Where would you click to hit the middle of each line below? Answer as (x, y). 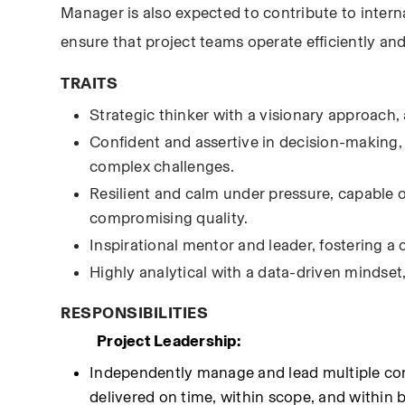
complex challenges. (162, 166)
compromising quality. (169, 218)
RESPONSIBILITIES (135, 313)
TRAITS (89, 83)
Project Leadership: (169, 341)
